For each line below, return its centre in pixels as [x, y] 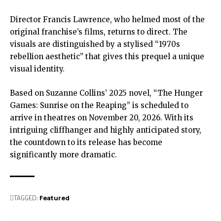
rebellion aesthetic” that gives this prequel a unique [107, 57]
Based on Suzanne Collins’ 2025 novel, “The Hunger [106, 93]
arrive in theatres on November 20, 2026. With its [102, 118]
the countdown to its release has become [86, 143]
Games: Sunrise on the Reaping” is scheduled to [99, 106]
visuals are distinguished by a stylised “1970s [95, 44]
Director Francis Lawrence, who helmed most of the [107, 20]
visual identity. [37, 69]
